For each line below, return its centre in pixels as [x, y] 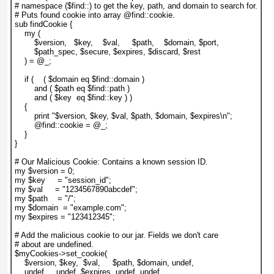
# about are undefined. [54, 245]
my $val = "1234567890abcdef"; [76, 190]
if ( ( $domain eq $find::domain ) [80, 80]
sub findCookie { [43, 24]
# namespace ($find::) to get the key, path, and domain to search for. [136, 6]
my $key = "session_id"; [63, 180]
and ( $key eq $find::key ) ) [73, 98]
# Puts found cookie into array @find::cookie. [95, 15]
